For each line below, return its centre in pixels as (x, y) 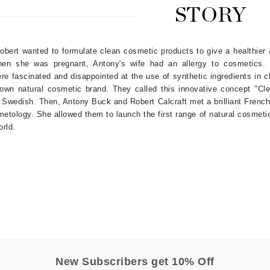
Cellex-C (53, 87)
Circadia (53, 105)
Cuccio (49, 178)
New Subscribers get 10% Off (135, 262)
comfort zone (64, 160)
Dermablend (61, 237)
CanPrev (53, 69)
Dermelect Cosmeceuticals (94, 255)
